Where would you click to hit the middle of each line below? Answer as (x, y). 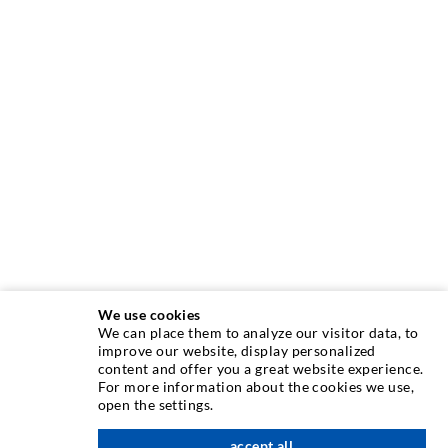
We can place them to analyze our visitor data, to (258, 332)
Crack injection (69, 421)
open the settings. (155, 404)
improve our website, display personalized (236, 350)
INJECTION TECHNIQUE (123, 371)
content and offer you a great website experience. (260, 368)
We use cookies (149, 314)
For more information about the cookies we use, (256, 386)
